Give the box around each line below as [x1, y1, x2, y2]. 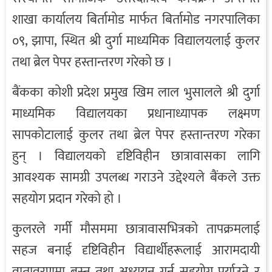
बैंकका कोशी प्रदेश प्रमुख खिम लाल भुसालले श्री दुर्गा [12, 81, 260, 104]
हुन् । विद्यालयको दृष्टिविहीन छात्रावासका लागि [12, 145, 260, 168]
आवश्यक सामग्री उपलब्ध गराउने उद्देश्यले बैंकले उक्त [12, 166, 260, 189]
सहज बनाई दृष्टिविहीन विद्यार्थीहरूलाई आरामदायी [12, 239, 260, 262]
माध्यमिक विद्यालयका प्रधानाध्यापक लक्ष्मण [12, 103, 260, 126]
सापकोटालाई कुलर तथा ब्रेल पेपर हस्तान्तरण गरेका [12, 124, 260, 147]
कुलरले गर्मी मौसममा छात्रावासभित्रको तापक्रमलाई [12, 218, 260, 241]
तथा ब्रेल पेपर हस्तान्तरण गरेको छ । [12, 51, 172, 74]
